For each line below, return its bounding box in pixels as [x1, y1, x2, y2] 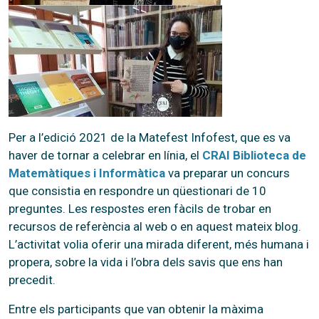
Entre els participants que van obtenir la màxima [9, 301, 263, 316]
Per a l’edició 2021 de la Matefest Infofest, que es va [9, 130, 291, 145]
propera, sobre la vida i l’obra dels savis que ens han [9, 254, 283, 269]
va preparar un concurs [165, 165, 290, 180]
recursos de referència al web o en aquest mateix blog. [9, 219, 301, 234]
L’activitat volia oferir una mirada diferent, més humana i [9, 236, 309, 251]
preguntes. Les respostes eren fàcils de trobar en [9, 201, 271, 216]
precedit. [9, 272, 56, 287]
